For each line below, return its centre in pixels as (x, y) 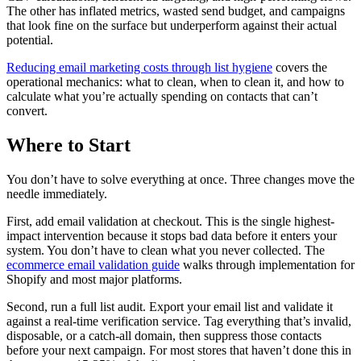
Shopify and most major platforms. (94, 279)
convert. (27, 110)
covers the (300, 67)
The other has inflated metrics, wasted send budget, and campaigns (176, 10)
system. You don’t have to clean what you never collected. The (166, 250)
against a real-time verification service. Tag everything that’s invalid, (179, 321)
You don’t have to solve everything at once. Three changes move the (180, 179)
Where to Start (68, 145)
